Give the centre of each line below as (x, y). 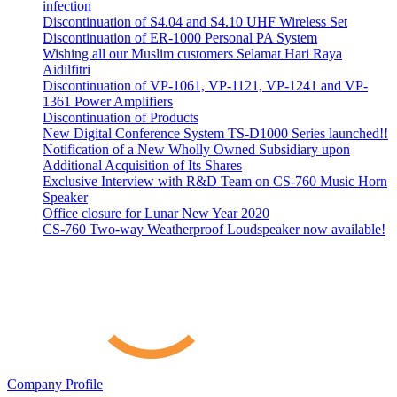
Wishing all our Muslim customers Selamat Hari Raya (192, 54)
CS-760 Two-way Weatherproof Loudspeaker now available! (214, 230)
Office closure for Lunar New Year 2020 (156, 214)
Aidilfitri (66, 70)
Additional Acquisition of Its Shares (142, 166)
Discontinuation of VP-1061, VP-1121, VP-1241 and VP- (205, 86)
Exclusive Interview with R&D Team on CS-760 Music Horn (215, 182)
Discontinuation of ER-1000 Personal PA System (180, 38)
